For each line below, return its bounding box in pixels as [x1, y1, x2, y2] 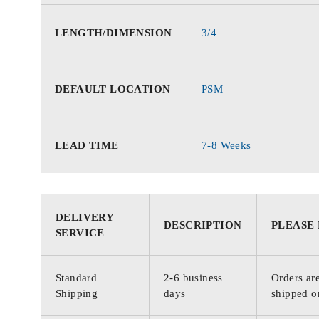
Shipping [56, 288, 98, 299]
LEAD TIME [55, 140, 119, 151]
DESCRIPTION [164, 219, 242, 231]
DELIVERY [56, 211, 114, 223]
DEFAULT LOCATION [55, 83, 171, 95]
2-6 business [164, 272, 223, 283]
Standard [56, 272, 98, 283]
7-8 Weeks [202, 140, 251, 151]
